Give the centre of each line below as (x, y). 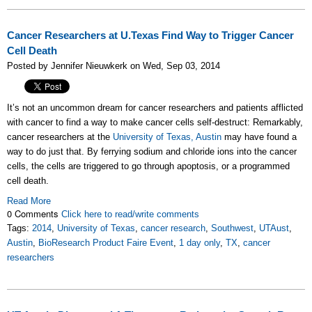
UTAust (274, 228)
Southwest (232, 228)
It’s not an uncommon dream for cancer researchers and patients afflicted (155, 108)
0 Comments (34, 213)
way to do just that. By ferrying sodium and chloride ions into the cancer (152, 151)
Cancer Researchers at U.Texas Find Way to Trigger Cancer (150, 36)
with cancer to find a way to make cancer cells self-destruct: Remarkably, (155, 122)
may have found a (259, 137)
